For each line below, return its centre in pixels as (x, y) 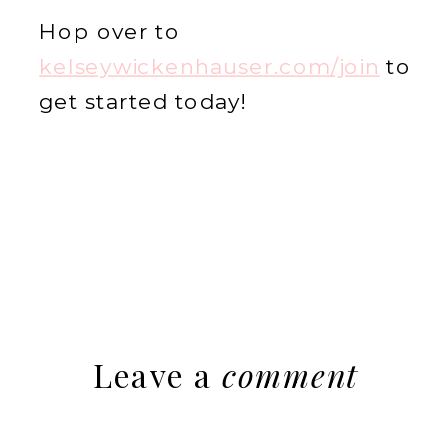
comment (290, 374)
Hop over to (109, 31)
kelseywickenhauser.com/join (209, 66)
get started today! (142, 101)
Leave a (157, 374)
